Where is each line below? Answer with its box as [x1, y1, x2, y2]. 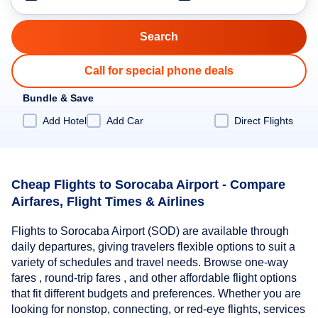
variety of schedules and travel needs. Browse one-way [11, 256, 288, 269]
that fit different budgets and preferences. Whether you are [11, 287, 301, 300]
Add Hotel [43, 114, 87, 126]
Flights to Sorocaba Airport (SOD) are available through [11, 225, 289, 238]
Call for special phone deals [84, 65, 234, 77]
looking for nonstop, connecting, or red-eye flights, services [11, 303, 305, 316]
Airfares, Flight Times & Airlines [11, 194, 204, 209]
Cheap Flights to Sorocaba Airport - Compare [11, 177, 285, 192]
